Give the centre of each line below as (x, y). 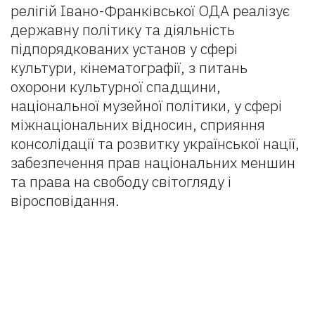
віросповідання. (65, 200)
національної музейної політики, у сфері (146, 105)
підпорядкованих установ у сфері (124, 49)
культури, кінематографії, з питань (129, 67)
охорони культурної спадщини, (116, 86)
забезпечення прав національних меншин (153, 162)
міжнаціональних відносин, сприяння (138, 124)
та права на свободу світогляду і (121, 181)
